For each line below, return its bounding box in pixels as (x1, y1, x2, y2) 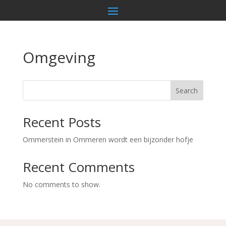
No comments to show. (22, 179, 100, 189)
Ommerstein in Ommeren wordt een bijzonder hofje (22, 134, 193, 144)
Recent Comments (22, 157, 135, 176)
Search (176, 85, 198, 95)
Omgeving (22, 46, 95, 68)
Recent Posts (22, 112, 101, 131)
